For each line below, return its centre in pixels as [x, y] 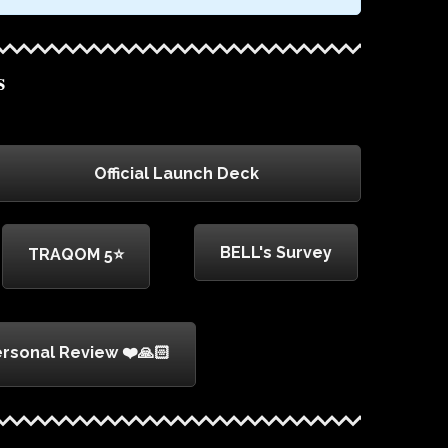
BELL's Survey [276, 253]
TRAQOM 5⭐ [76, 255]
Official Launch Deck [176, 174]
